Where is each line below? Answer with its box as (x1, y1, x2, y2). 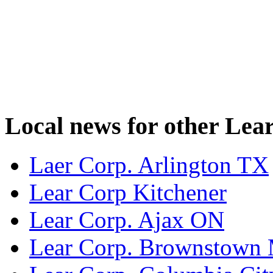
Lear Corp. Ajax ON (29, 207, 224, 233)
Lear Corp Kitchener (29, 179, 227, 206)
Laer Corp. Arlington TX (29, 152, 269, 179)
